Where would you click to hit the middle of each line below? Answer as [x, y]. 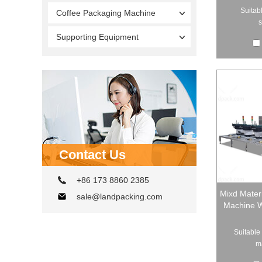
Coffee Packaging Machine [106, 13]
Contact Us [92, 154]
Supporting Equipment [97, 37]
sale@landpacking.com [120, 196]
